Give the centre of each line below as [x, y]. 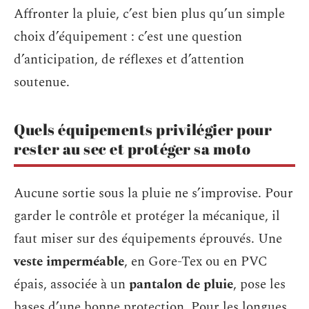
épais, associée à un [71, 285]
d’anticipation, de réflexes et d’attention [129, 59]
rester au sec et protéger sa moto [132, 148]
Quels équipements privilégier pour [143, 129]
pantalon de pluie [181, 285]
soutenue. [42, 82]
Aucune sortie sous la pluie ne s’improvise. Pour [153, 193]
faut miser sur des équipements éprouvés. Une [148, 239]
